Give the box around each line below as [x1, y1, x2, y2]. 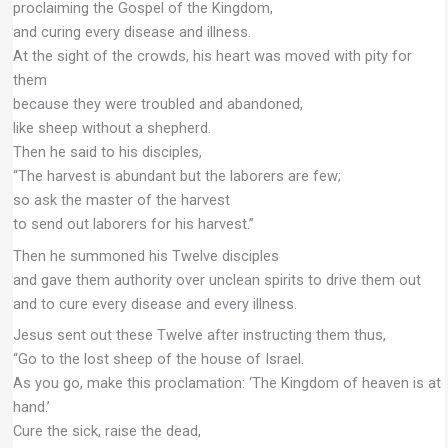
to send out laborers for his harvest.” [12, 215, 254, 234]
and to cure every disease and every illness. [12, 294, 297, 313]
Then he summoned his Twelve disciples [12, 246, 279, 265]
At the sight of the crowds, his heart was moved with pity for [12, 47, 412, 66]
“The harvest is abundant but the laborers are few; [12, 167, 341, 186]
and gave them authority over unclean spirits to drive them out [12, 270, 421, 289]
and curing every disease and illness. [12, 23, 251, 42]
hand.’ [12, 397, 50, 416]
